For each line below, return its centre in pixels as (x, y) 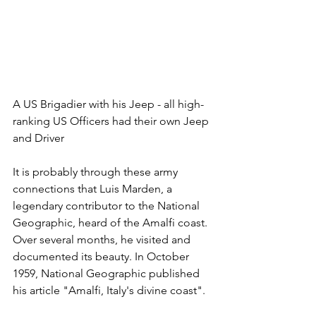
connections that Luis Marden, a (94, 188)
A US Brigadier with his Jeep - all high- (108, 104)
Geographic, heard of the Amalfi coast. (111, 222)
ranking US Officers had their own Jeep (112, 121)
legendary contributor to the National (108, 205)
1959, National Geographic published (108, 273)
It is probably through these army (97, 171)
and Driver (38, 138)
